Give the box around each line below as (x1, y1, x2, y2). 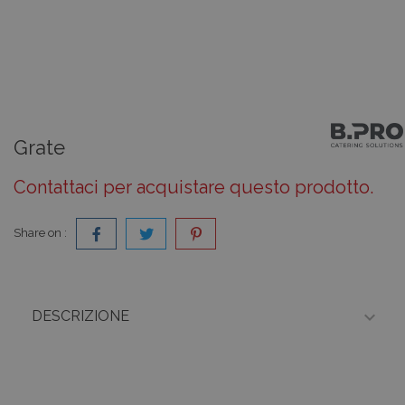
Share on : (14, 226, 67, 240)
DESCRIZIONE (32, 307, 129, 325)
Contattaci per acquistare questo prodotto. (14, 176, 373, 199)
